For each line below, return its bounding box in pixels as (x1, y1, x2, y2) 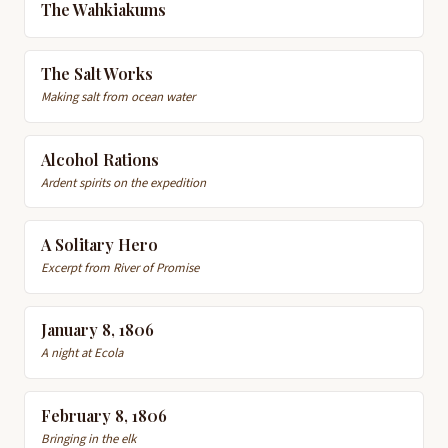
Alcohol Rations (41, 148, 159, 170)
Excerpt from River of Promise (41, 259, 199, 278)
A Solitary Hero (41, 233, 158, 255)
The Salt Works (41, 63, 153, 85)
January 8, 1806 (41, 319, 154, 341)
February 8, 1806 (41, 404, 167, 426)
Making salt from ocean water (41, 88, 195, 107)
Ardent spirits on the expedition (41, 173, 206, 192)
